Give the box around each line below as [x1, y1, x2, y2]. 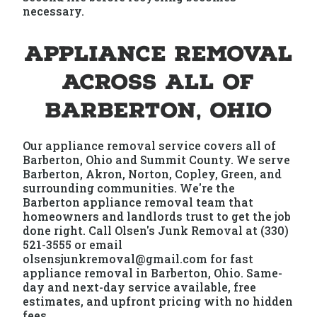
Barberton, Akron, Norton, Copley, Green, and [23, 166, 282, 181]
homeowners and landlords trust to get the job [23, 209, 292, 224]
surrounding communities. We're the [23, 180, 236, 195]
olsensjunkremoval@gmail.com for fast [23, 251, 254, 266]
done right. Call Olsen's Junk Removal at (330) [23, 223, 289, 238]
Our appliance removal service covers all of [23, 138, 277, 153]
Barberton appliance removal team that [23, 195, 254, 209]
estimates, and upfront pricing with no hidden [23, 294, 294, 309]
